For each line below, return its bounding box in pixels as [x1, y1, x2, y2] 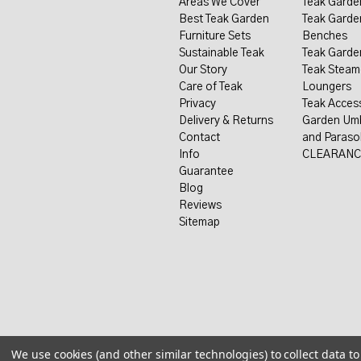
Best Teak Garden [178, 13, 269, 25]
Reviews [178, 199, 222, 211]
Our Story [178, 64, 227, 76]
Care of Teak [178, 81, 243, 93]
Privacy [178, 98, 216, 110]
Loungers [302, 81, 352, 93]
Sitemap [178, 216, 220, 228]
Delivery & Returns [178, 114, 273, 127]
